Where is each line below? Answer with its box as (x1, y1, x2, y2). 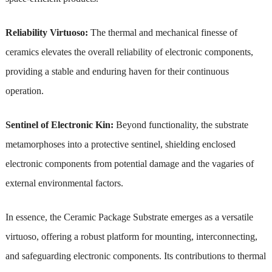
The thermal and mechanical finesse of (90, 27, 237, 38)
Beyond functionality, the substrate (113, 119, 248, 130)
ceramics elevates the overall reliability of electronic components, (5, 46, 253, 57)
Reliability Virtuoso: (5, 27, 90, 38)
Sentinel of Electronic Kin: (5, 119, 114, 130)
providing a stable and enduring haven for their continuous (5, 66, 229, 76)
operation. (5, 85, 44, 96)
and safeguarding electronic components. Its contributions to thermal (5, 250, 266, 261)
